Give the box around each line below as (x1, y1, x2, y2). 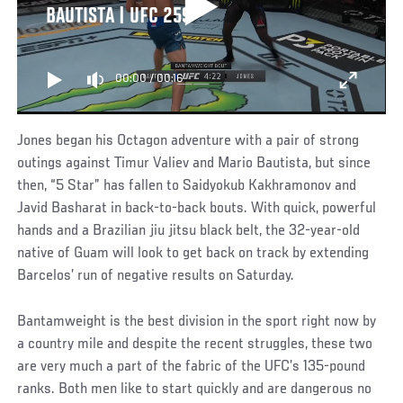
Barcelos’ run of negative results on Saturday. (17, 268, 295, 284)
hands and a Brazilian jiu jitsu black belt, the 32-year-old (17, 223, 361, 239)
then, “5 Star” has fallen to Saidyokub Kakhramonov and (17, 178, 357, 194)
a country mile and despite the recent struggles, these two (17, 336, 373, 353)
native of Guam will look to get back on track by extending (17, 246, 370, 262)
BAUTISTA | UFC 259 (45, 5, 192, 30)
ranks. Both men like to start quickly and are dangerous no (17, 381, 372, 398)
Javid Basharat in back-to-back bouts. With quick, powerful (17, 201, 377, 217)
